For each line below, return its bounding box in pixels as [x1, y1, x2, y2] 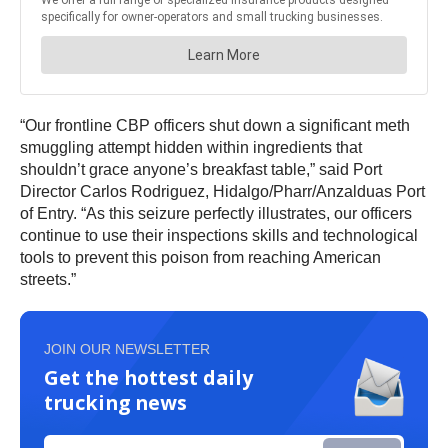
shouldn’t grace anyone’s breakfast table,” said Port [20, 161, 382, 179]
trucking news [44, 389, 187, 417]
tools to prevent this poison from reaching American [20, 249, 381, 267]
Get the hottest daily [44, 364, 253, 392]
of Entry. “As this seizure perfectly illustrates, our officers [20, 205, 412, 223]
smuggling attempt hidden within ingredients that [20, 139, 362, 157]
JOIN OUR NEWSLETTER [44, 341, 210, 358]
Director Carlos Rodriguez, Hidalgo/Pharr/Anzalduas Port [20, 183, 425, 201]
